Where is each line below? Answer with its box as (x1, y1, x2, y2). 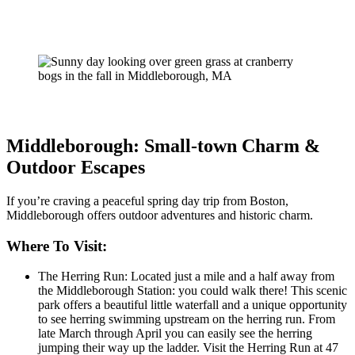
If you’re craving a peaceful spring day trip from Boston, (6, 193, 288, 208)
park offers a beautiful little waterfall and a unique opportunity (38, 298, 347, 312)
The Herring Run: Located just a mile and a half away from (38, 269, 334, 284)
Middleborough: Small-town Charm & (6, 136, 320, 157)
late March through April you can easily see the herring (38, 326, 312, 341)
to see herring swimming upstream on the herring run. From (38, 312, 335, 326)
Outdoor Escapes (6, 157, 145, 178)
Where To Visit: (6, 237, 107, 254)
